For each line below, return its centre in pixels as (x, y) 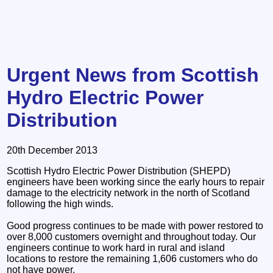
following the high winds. (60, 204)
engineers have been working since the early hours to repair (136, 182)
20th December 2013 (52, 150)
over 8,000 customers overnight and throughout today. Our (132, 236)
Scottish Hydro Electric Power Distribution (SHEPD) (119, 171)
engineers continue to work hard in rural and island (116, 247)
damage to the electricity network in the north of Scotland (129, 193)
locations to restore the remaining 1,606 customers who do (133, 258)
